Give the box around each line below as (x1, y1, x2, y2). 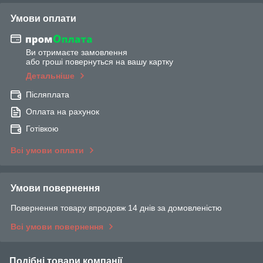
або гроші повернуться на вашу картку (26, 57, 173, 67)
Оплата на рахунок (26, 107, 99, 117)
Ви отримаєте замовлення (26, 48, 127, 58)
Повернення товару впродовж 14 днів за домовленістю (11, 203, 222, 213)
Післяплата (26, 90, 69, 100)
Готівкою (26, 124, 59, 134)
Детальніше (26, 71, 75, 81)
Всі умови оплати (11, 146, 84, 156)
